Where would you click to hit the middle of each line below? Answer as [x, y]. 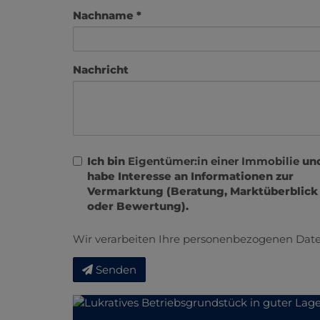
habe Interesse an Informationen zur [190, 176]
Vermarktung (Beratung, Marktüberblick [202, 191]
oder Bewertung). [138, 206]
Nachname [103, 16]
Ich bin [107, 161]
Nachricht [101, 70]
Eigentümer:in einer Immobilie [214, 161]
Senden [116, 270]
